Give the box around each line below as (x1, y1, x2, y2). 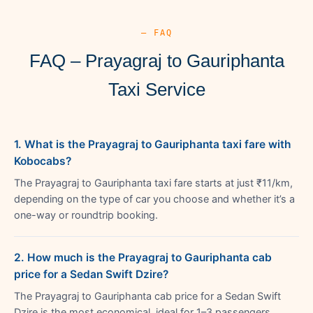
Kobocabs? (14, 154, 71, 168)
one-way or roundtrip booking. (14, 208, 158, 221)
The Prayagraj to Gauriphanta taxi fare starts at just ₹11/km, (14, 176, 293, 189)
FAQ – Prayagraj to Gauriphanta (29, 50, 284, 71)
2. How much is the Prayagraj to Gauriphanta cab (14, 250, 272, 264)
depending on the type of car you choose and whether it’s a (14, 192, 295, 205)
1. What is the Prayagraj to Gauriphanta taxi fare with (14, 137, 291, 151)
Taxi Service (108, 78, 205, 100)
